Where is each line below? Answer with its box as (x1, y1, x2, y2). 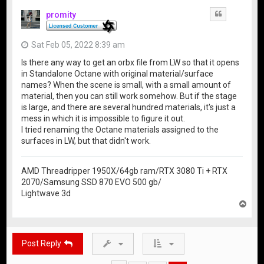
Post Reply (22, 239, 62, 249)
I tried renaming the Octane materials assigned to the (21, 125, 219, 135)
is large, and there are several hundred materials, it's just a (21, 103, 236, 113)
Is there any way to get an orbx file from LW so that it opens (21, 58, 240, 68)
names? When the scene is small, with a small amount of (21, 80, 232, 90)
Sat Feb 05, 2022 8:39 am (31, 39, 126, 49)
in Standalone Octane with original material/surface (21, 69, 214, 79)
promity (46, 9, 77, 19)
